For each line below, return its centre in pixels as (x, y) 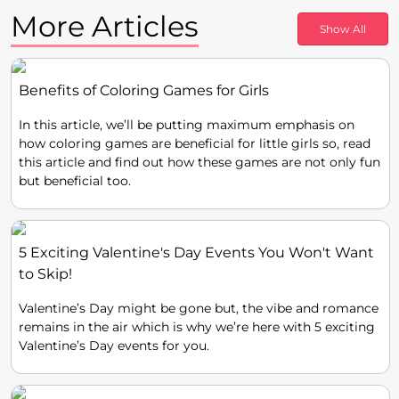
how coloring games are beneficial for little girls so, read (195, 143)
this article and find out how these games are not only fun (199, 162)
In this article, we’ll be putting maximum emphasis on (187, 125)
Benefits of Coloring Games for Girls (144, 90)
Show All (343, 29)
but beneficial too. (75, 181)
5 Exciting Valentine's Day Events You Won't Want (196, 252)
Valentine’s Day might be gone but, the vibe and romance (199, 308)
